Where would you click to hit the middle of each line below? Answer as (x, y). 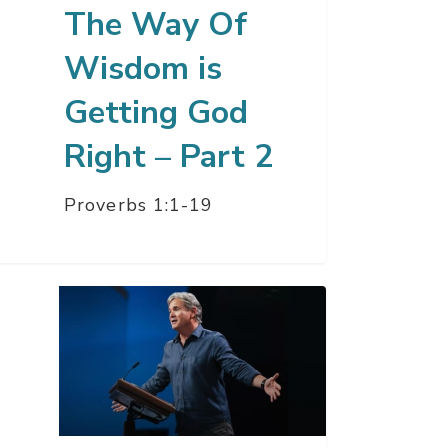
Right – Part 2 (168, 157)
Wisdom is (143, 69)
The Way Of (155, 25)
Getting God (156, 113)
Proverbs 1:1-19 (139, 205)
